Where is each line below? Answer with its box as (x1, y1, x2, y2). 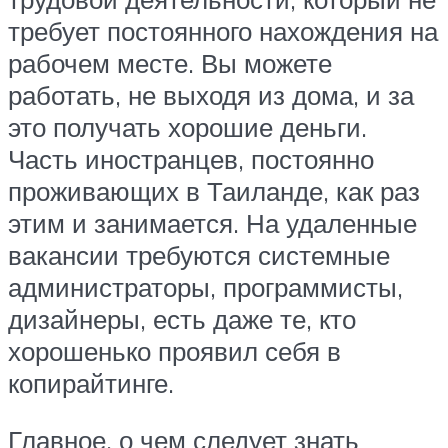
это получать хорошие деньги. (8, 110, 367, 143)
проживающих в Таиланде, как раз (8, 174, 420, 207)
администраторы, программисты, (8, 270, 403, 303)
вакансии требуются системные (8, 238, 390, 271)
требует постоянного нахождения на (8, 14, 438, 47)
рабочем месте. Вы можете (8, 46, 332, 79)
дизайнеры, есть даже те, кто (8, 302, 356, 335)
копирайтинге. (8, 366, 174, 399)
